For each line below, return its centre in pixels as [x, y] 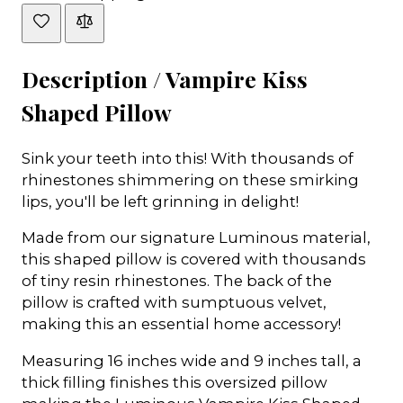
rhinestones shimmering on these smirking [190, 179]
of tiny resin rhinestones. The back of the [177, 281]
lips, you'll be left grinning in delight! [160, 201]
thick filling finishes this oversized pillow [175, 383]
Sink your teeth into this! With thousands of [188, 158]
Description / [94, 79]
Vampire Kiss [237, 79]
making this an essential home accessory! [181, 324]
